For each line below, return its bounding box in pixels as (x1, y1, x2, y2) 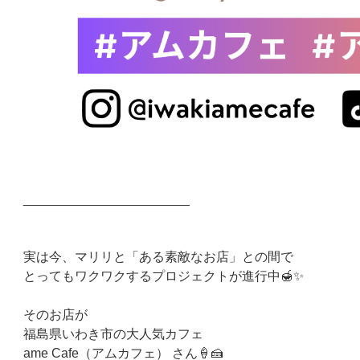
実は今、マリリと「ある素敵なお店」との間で (23, 248, 293, 264)
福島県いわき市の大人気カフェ (23, 325, 203, 341)
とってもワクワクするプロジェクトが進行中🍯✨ (23, 268, 304, 283)
